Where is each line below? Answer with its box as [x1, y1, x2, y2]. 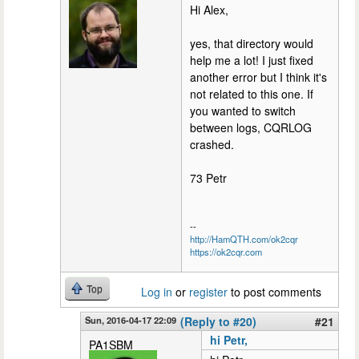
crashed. [190, 135, 234, 152]
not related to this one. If [190, 85, 313, 102]
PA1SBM [89, 336, 133, 353]
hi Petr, [210, 331, 248, 348]
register [189, 283, 228, 300]
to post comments [228, 283, 321, 300]
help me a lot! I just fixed [190, 51, 313, 68]
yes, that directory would [190, 34, 313, 51]
